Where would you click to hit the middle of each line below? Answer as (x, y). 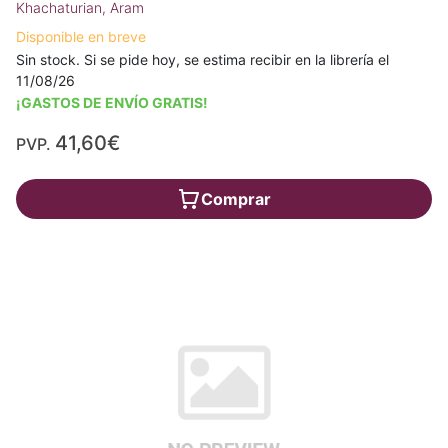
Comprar (236, 199)
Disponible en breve (81, 36)
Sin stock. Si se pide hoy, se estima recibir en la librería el (202, 59)
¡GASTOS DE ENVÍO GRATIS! (112, 102)
